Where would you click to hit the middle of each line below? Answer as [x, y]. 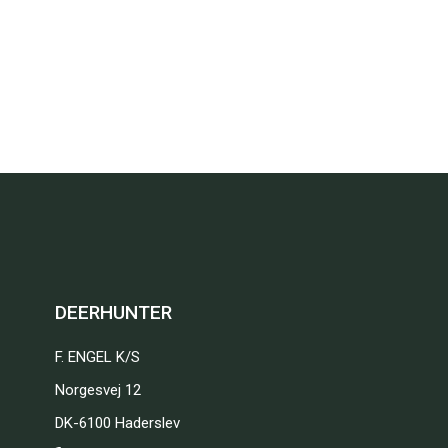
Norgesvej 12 [97, 390]
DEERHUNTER [113, 312]
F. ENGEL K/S [97, 357]
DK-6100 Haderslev [117, 423]
